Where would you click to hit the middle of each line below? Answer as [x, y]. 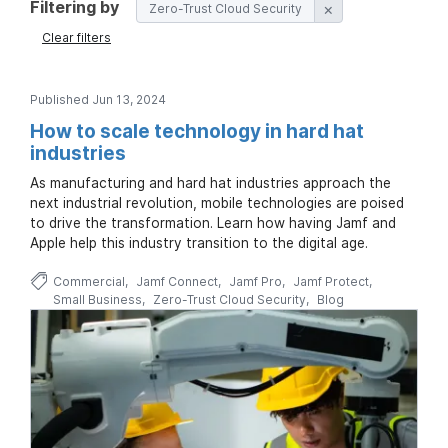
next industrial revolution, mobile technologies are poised [217, 202]
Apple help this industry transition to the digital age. [199, 242]
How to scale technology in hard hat [197, 131]
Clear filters [76, 37]
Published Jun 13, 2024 [98, 99]
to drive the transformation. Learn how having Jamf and [213, 222]
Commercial [88, 281]
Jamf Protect [330, 281]
